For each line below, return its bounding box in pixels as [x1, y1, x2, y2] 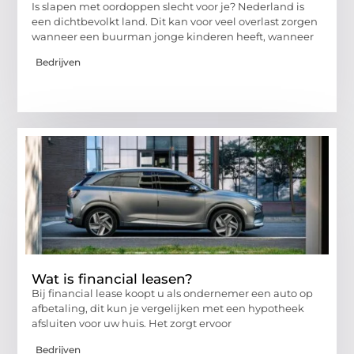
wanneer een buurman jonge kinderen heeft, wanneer [32, 29, 314, 43]
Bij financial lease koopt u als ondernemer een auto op [32, 287, 314, 300]
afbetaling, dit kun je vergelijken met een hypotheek [32, 302, 305, 315]
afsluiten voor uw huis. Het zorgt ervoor [32, 317, 232, 330]
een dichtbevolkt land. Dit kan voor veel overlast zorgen [32, 14, 318, 28]
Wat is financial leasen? [32, 271, 194, 288]
